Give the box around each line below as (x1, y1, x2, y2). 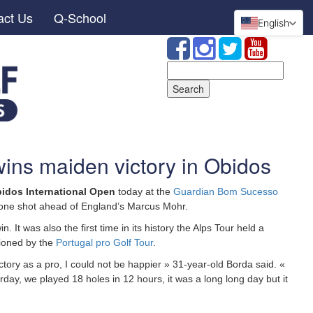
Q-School (53, 8, 106, 27)
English (258, 17, 289, 29)
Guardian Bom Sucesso (173, 186, 278, 197)
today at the (115, 186, 173, 197)
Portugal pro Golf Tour (56, 237, 153, 248)
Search (166, 61, 199, 75)
